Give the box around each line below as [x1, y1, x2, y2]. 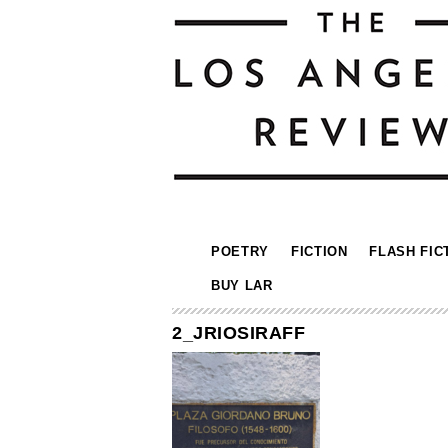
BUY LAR [211, 278, 273, 293]
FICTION [290, 244, 348, 259]
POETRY [211, 244, 269, 259]
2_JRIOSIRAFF [172, 323, 305, 343]
